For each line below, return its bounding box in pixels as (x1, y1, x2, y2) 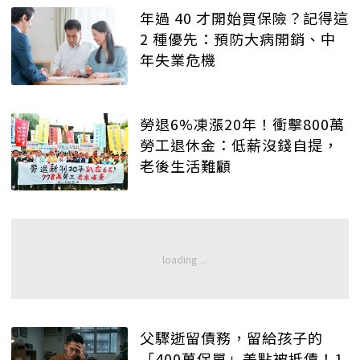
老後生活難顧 (140, 154, 231, 176)
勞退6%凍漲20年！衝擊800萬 (140, 112, 345, 134)
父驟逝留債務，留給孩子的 (140, 327, 323, 349)
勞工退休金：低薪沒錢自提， (140, 133, 338, 155)
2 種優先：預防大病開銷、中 (140, 28, 336, 50)
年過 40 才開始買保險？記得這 (140, 7, 349, 29)
